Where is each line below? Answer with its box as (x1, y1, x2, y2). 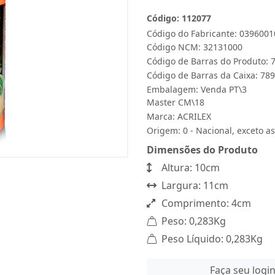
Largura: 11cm (159, 179, 228, 192)
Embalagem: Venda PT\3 (147, 83, 247, 95)
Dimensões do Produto (147, 143, 258, 157)
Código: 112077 (147, 12, 211, 24)
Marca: (147, 110, 177, 122)
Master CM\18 (147, 96, 204, 108)
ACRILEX (177, 110, 211, 122)
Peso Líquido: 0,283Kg (159, 232, 263, 246)
